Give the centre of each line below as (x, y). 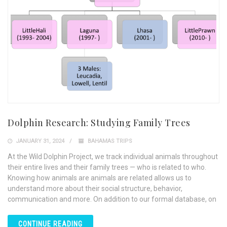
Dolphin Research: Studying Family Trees (99, 123)
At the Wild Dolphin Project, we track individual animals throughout (113, 157)
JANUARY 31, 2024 (39, 141)
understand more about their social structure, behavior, (95, 189)
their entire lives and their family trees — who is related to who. (107, 167)
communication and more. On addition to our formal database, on (112, 199)
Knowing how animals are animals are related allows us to (100, 178)
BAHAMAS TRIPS (110, 141)
